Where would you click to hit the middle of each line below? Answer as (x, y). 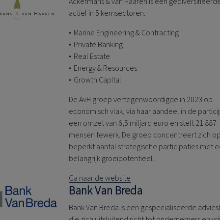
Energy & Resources (106, 69)
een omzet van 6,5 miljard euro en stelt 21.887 (143, 124)
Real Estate (93, 57)
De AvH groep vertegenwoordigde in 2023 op (141, 100)
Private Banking (98, 45)
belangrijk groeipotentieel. (112, 159)
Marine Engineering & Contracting (126, 33)
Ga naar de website (100, 179)
